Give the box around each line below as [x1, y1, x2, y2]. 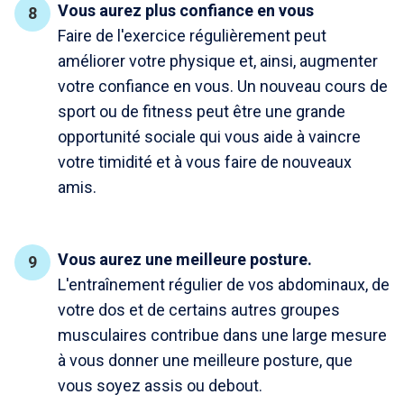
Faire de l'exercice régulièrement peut [58, 26, 326, 45]
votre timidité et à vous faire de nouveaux [58, 152, 352, 171]
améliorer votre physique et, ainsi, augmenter [58, 51, 378, 70]
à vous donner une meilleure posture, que [58, 351, 353, 370]
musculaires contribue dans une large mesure [58, 326, 387, 344]
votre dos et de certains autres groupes [58, 300, 340, 319]
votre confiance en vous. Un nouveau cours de [58, 77, 388, 96]
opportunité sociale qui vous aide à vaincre [58, 127, 361, 146]
